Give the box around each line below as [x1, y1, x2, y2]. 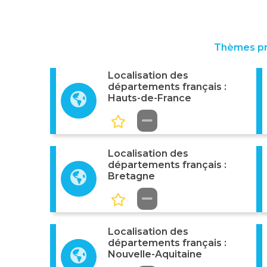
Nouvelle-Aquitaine [107, 249, 202, 260]
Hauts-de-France [107, 92, 191, 104]
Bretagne [107, 170, 155, 182]
